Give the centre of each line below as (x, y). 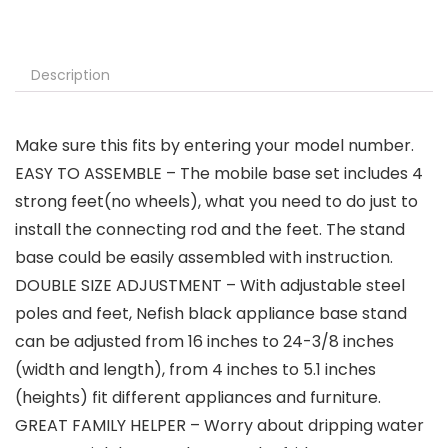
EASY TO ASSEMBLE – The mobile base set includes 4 (219, 174)
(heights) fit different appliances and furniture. (198, 398)
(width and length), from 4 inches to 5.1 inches (195, 370)
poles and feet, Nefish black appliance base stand (211, 314)
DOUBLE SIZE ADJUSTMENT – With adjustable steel (210, 286)
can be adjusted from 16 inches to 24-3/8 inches (204, 342)
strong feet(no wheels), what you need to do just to (216, 202)
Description (70, 75)
